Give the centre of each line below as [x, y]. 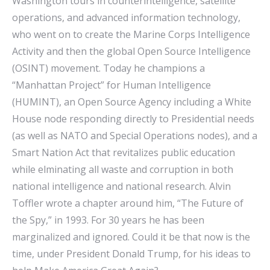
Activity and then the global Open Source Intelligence [131, 51]
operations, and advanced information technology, [126, 17]
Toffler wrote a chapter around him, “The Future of [128, 203]
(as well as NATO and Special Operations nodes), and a [135, 136]
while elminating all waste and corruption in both [123, 169]
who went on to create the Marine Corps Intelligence [131, 34]
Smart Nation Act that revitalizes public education [124, 152]
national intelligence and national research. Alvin [121, 186]
